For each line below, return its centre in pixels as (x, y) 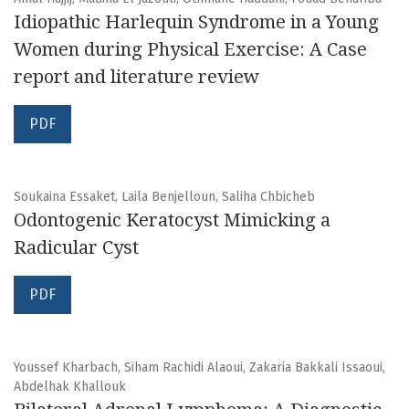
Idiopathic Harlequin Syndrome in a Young (196, 22)
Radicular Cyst (76, 248)
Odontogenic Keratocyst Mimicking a (172, 220)
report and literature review (136, 77)
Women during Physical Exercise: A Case (190, 50)
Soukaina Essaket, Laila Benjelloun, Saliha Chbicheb (164, 197)
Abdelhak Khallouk (70, 387)
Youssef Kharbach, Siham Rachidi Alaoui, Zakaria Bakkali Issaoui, (199, 368)
